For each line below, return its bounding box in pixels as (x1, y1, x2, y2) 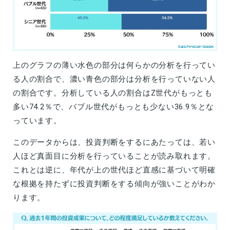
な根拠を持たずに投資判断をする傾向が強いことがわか (13, 179, 216, 188)
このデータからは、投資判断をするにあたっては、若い (13, 137, 216, 147)
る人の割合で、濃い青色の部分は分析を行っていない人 (13, 74, 216, 84)
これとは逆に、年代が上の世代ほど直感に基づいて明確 (13, 165, 216, 175)
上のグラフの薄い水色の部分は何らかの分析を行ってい (13, 60, 216, 70)
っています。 (13, 116, 62, 125)
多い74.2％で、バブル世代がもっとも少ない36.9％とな (13, 102, 215, 111)
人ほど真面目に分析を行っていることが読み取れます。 (13, 151, 216, 161)
